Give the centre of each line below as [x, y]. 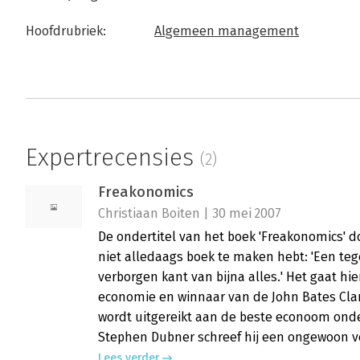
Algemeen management [227, 31]
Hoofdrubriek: [66, 31]
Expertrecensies [113, 158]
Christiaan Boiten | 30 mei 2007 [190, 214]
